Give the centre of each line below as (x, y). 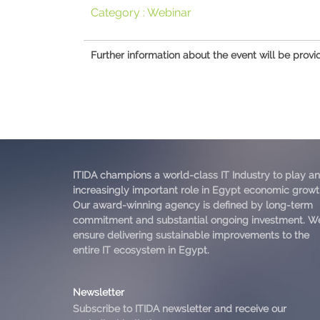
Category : (119, 12)
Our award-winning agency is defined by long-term (193, 205)
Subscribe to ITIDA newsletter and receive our (180, 309)
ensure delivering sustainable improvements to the (191, 235)
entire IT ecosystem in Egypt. (141, 250)
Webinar (169, 12)
